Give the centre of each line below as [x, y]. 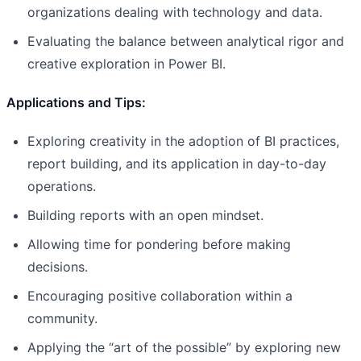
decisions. [58, 266]
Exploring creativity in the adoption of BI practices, [183, 141]
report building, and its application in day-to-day [177, 163]
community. [62, 318]
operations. [62, 186]
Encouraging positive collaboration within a [160, 295]
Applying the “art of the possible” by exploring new [184, 347]
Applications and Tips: [76, 102]
